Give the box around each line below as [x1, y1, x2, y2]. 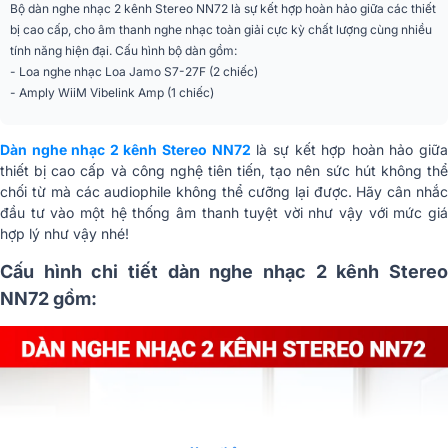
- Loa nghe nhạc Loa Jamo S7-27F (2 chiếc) [10, 64, 258, 79]
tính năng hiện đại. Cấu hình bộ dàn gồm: [10, 43, 237, 58]
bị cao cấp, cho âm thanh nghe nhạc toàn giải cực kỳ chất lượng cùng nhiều [10, 22, 432, 37]
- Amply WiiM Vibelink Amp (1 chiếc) [10, 85, 214, 100]
